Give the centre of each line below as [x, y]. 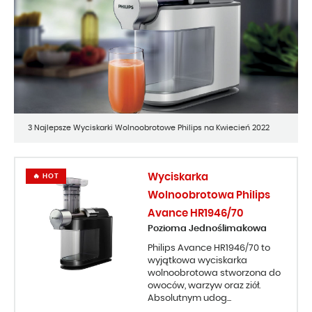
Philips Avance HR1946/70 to [209, 249]
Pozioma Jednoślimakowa [207, 229]
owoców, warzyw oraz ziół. [204, 286]
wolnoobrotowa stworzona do [214, 274]
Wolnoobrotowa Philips [209, 196]
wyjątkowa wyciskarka [197, 261]
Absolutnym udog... [189, 299]
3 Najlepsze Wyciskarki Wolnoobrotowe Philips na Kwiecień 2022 [149, 128]
